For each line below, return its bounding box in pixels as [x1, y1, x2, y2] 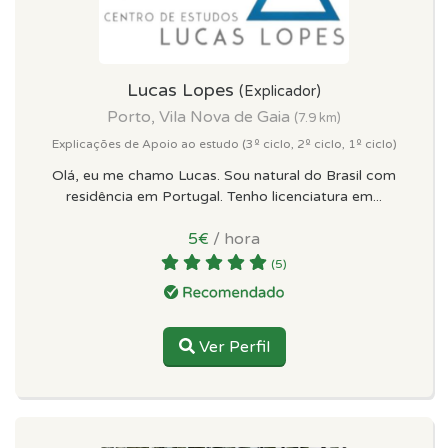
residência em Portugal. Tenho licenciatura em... [66, 187, 382, 205]
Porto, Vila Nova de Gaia [107, 106, 294, 127]
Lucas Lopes [127, 78, 239, 101]
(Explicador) [239, 82, 321, 100]
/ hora [209, 228, 260, 249]
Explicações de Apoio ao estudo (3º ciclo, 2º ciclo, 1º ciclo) [51, 136, 397, 151]
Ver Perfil [194, 336, 270, 357]
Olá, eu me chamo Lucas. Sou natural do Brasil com [52, 166, 396, 184]
